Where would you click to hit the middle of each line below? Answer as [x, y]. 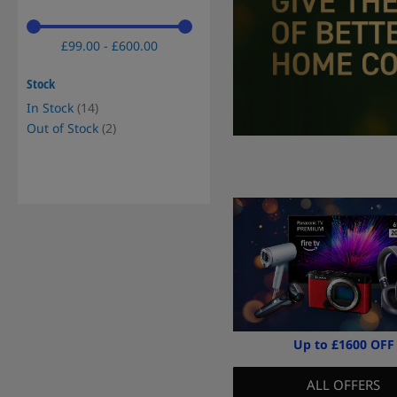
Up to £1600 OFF [343, 344]
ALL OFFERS [344, 384]
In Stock [50, 107]
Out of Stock [62, 128]
